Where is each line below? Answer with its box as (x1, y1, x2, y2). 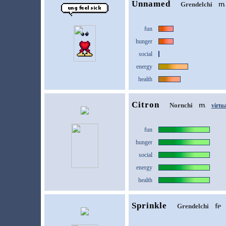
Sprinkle (131, 201, 167, 210)
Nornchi (169, 101, 193, 109)
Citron (131, 100, 159, 109)
